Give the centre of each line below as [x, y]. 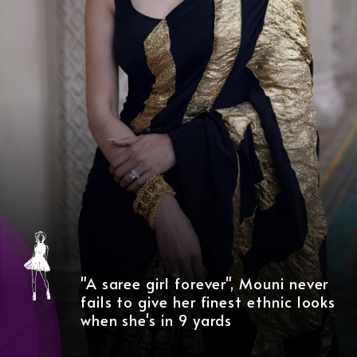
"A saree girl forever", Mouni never [204, 284]
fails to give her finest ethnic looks [208, 302]
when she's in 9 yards [156, 320]
